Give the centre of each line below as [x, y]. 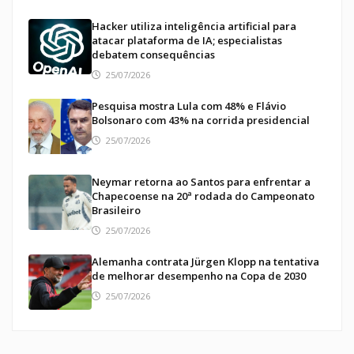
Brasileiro [116, 211]
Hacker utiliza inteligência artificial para [194, 26]
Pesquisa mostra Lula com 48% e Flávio [189, 106]
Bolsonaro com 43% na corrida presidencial [201, 121]
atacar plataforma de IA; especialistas [187, 41]
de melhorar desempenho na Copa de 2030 [199, 276]
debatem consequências [153, 55]
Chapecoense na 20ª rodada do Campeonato [203, 196]
